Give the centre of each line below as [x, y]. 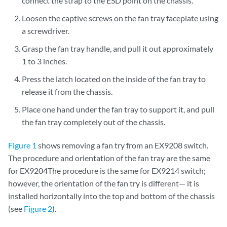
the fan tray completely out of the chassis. [94, 122]
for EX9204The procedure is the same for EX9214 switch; [107, 171]
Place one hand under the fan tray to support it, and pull [118, 109]
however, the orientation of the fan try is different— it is [104, 183]
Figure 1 [22, 145]
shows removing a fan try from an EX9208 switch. [122, 145]
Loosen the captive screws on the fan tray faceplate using [120, 18]
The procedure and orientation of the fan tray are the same [109, 158]
